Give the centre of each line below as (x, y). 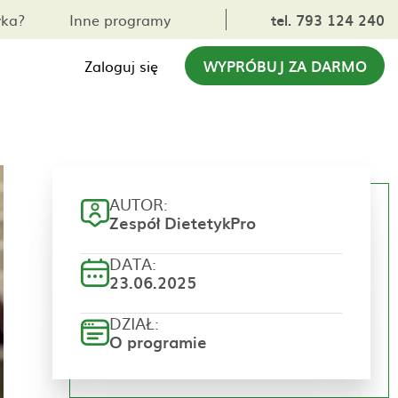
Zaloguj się (121, 66)
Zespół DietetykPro (183, 223)
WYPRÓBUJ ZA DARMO (285, 66)
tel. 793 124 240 (328, 20)
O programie (158, 342)
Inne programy (120, 20)
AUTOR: (139, 204)
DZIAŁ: (134, 323)
